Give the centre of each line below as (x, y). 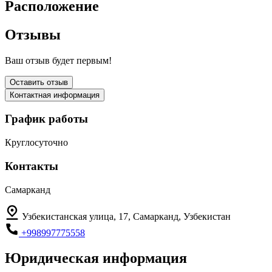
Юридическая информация (96, 258)
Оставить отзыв (39, 82)
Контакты (32, 166)
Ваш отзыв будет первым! (58, 60)
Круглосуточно (36, 143)
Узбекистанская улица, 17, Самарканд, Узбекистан (126, 216)
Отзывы (33, 34)
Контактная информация (55, 95)
